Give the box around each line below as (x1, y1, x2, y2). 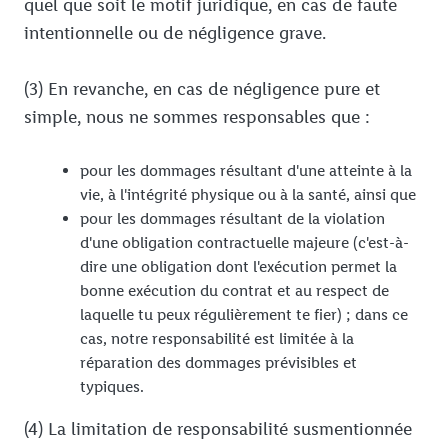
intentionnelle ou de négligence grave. (24, 22, 326, 45)
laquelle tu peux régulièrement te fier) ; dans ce (80, 305, 408, 325)
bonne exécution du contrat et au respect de (80, 281, 389, 301)
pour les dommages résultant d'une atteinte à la (80, 161, 412, 181)
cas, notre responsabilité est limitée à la (80, 329, 354, 349)
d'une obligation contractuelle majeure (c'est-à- (80, 233, 409, 253)
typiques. (80, 377, 144, 397)
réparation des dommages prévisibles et (80, 353, 357, 373)
